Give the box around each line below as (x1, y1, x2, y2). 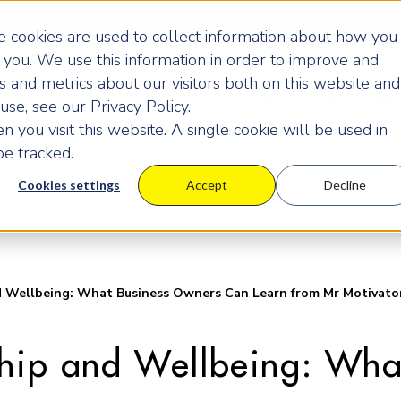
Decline (323, 177, 366, 193)
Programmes (17, 95, 107, 111)
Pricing (141, 95, 189, 111)
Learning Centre (224, 95, 336, 111)
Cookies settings (18, 177, 120, 193)
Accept (186, 177, 227, 193)
